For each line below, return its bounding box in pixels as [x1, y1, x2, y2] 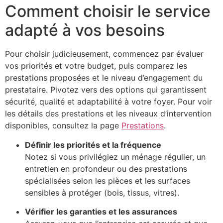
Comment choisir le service [5, 1, 211, 21]
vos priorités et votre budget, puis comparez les [5, 61, 187, 71]
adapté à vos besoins [5, 20, 165, 40]
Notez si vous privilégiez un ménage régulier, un [25, 151, 206, 162]
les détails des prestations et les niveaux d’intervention [5, 109, 212, 119]
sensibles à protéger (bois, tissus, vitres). [25, 187, 179, 198]
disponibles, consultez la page [5, 120, 121, 131]
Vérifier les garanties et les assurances [25, 207, 177, 217]
